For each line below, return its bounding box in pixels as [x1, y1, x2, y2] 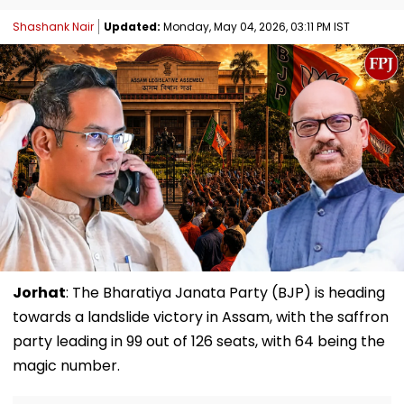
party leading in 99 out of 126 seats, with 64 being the [13, 330, 385, 352]
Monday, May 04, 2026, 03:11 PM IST [161, 18, 350, 34]
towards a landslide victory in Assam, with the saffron [13, 306, 389, 327]
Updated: [104, 18, 161, 34]
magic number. [13, 354, 120, 376]
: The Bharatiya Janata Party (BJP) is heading [66, 281, 385, 303]
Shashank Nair [13, 18, 94, 34]
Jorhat [13, 281, 66, 303]
